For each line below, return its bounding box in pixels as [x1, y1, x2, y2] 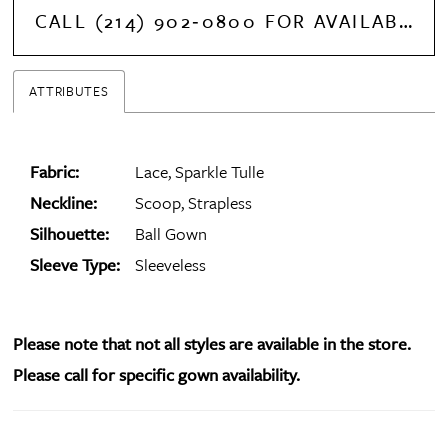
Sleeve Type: [30, 252, 121, 278]
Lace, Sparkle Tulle [135, 159, 265, 185]
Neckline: [30, 190, 98, 216]
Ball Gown [135, 221, 208, 247]
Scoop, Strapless [135, 190, 253, 216]
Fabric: [30, 159, 80, 185]
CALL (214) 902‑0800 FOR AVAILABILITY [398, 7, 412, 35]
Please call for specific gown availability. [13, 362, 305, 388]
